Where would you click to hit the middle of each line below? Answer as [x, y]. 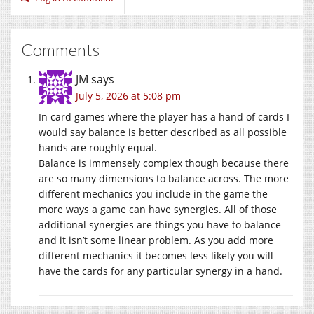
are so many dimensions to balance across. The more [164, 178]
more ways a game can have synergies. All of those [158, 209]
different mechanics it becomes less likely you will [156, 255]
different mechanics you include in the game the [153, 193]
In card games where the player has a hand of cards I [164, 116]
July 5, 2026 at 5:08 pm [128, 95]
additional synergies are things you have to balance [160, 224]
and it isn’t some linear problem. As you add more [156, 240]
